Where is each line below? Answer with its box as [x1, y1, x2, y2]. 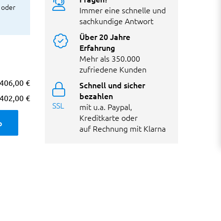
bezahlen [79, 90, 113, 101]
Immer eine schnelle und [79, 4, 166, 15]
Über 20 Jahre [79, 31, 130, 42]
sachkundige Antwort [79, 15, 153, 26]
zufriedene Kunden [79, 63, 147, 74]
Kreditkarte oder [79, 111, 138, 123]
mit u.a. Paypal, [79, 101, 132, 112]
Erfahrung [79, 41, 115, 53]
